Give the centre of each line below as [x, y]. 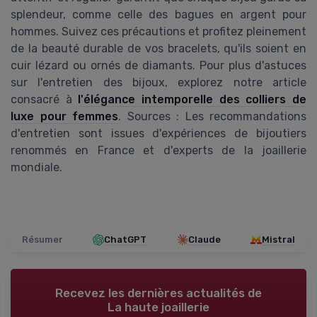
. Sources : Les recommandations [212, 117]
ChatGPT [126, 240]
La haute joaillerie [158, 307]
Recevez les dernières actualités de [158, 293]
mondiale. [36, 168]
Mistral [278, 240]
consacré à [45, 100]
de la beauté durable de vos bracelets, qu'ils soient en [158, 49]
